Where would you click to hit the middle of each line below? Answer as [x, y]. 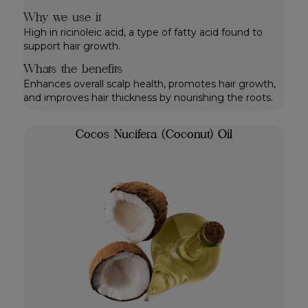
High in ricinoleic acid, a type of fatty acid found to [143, 33]
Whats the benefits [75, 69]
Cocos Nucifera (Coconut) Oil [154, 134]
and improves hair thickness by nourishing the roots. [148, 98]
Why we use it [62, 17]
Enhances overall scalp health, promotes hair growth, [150, 84]
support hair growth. [72, 46]
